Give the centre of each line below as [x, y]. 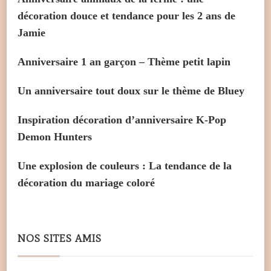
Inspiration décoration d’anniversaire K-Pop [122, 120]
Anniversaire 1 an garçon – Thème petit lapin [124, 62]
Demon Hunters [55, 137]
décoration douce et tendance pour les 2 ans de [126, 16]
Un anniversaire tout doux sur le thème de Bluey [131, 91]
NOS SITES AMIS [60, 239]
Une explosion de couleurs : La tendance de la [125, 166]
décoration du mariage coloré [86, 183]
